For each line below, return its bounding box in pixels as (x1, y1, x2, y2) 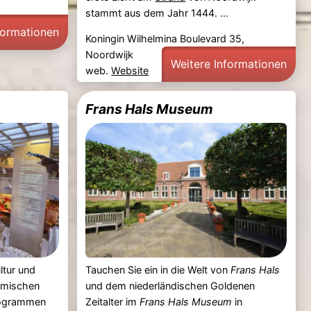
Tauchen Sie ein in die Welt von (85, 263, 231, 276)
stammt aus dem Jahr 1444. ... (85, 6, 229, 19)
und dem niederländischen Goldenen (85, 279, 255, 292)
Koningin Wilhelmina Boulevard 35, (85, 33, 245, 45)
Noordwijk (85, 49, 134, 61)
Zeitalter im (85, 295, 140, 308)
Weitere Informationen (171, 56, 287, 71)
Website (111, 65, 149, 77)
